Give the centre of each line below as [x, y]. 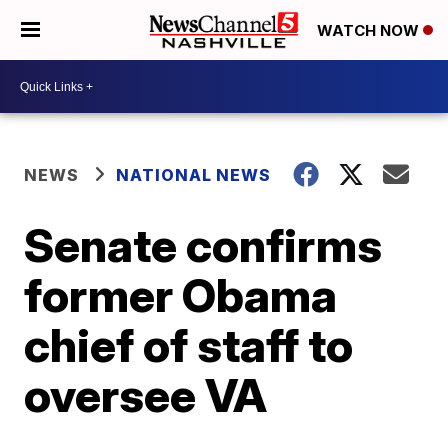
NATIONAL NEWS [194, 175]
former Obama [181, 295]
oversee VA [146, 395]
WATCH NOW [370, 31]
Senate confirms [203, 245]
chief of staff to [189, 345]
